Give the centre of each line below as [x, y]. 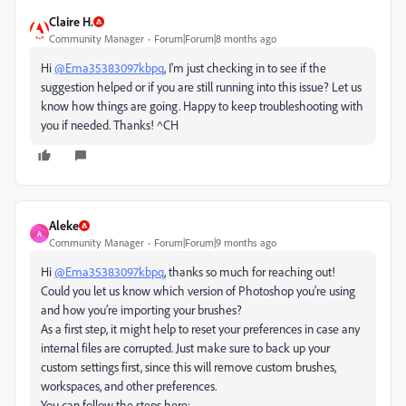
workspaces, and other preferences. [129, 386]
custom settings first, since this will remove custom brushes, [188, 367]
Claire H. [71, 22]
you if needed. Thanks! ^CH [110, 125]
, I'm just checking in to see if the [245, 68]
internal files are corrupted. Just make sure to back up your [185, 348]
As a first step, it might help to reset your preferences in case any [200, 329]
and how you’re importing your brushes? [141, 310]
